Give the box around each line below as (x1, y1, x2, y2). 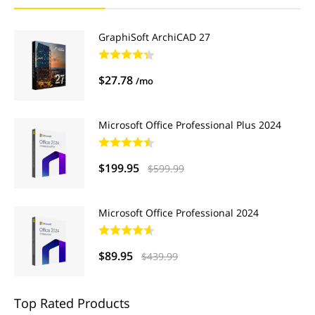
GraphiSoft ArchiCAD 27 (98, 30, 210, 44)
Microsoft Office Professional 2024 (98, 206, 259, 219)
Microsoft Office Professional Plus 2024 (98, 118, 281, 131)
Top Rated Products (14, 295, 130, 311)
